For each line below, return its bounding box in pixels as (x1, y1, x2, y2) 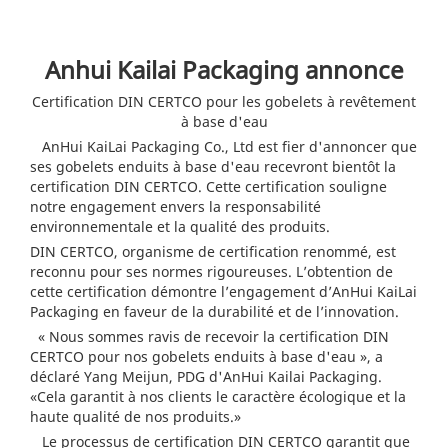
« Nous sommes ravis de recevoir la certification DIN (30, 327, 389, 347)
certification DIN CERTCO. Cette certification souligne (30, 177, 387, 197)
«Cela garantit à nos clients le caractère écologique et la (30, 387, 406, 407)
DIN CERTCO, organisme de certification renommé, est (30, 242, 396, 262)
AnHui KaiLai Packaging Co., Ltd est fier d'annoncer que (30, 137, 417, 157)
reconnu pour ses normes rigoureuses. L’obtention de (30, 262, 393, 282)
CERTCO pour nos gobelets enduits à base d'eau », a (30, 347, 383, 367)
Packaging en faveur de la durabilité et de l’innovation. (30, 302, 399, 322)
